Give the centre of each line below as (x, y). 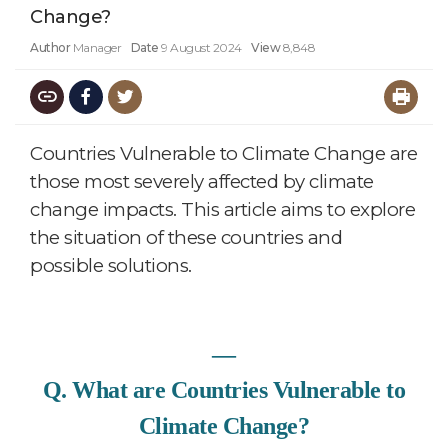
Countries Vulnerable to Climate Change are (223, 153)
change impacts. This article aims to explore (222, 209)
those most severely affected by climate (202, 181)
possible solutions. (111, 265)
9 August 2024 (201, 47)
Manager (96, 47)
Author (50, 47)
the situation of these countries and (186, 237)
